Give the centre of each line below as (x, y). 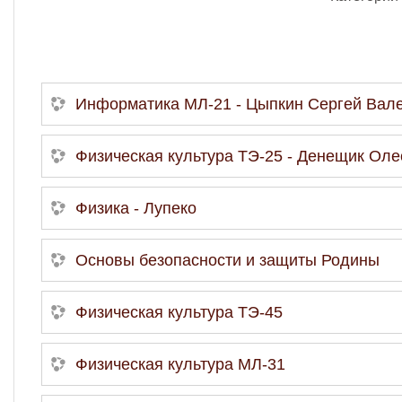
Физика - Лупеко (136, 208)
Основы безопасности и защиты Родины (227, 260)
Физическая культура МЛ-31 (180, 364)
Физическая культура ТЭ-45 (179, 312)
